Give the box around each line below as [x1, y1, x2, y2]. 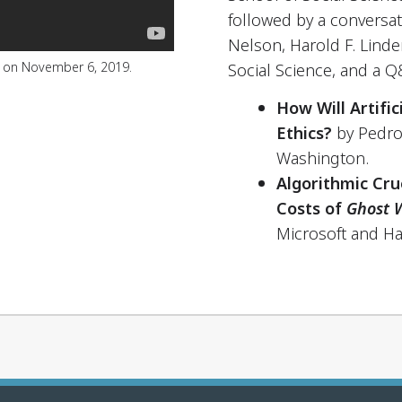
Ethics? [276, 121, 332, 146]
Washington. [276, 146, 369, 171]
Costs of [276, 197, 346, 222]
